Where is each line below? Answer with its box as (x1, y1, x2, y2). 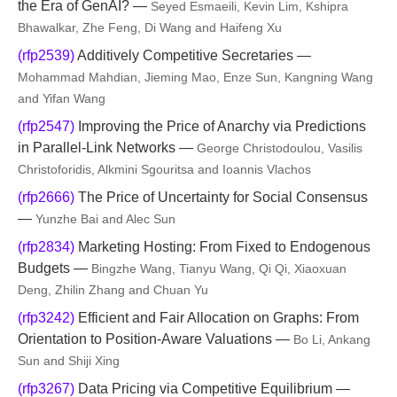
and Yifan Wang (18, 91, 105, 105)
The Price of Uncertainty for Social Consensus (74, 190, 368, 205)
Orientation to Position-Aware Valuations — (18, 331, 293, 346)
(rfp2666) (18, 190, 74, 205)
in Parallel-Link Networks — (18, 140, 197, 155)
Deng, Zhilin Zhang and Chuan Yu (18, 283, 208, 297)
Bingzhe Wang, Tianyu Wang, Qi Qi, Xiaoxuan (91, 261, 346, 276)
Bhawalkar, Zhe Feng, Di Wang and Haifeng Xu (18, 20, 282, 35)
